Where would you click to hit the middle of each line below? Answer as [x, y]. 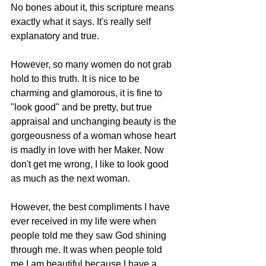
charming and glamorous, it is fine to [88, 93]
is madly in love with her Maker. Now [88, 150]
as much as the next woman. [72, 178]
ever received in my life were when [85, 221]
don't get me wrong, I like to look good [91, 164]
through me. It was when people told [88, 249]
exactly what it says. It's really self [82, 21]
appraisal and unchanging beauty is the [95, 121]
